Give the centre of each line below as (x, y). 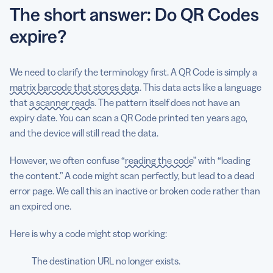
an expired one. (41, 206)
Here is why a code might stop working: (88, 233)
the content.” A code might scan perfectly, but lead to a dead (132, 175)
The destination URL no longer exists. (106, 261)
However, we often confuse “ (67, 160)
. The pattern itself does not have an (167, 102)
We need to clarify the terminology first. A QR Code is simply (131, 72)
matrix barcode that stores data (75, 87)
